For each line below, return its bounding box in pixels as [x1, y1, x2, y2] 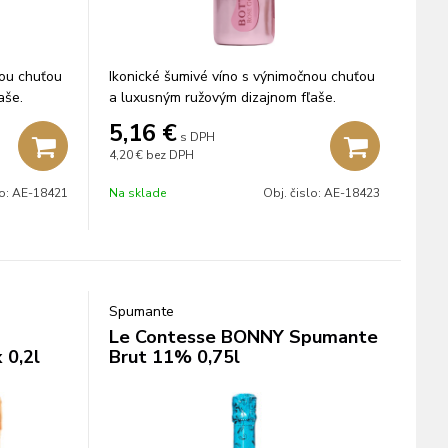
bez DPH [145, 147, 194, 163]
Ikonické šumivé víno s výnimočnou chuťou [108, 67, 375, 86]
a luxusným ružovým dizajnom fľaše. [108, 88, 336, 107]
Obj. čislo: [263, 185, 324, 201]
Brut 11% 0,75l [108, 345, 240, 369]
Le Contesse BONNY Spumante [108, 325, 378, 349]
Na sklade [108, 185, 166, 201]
